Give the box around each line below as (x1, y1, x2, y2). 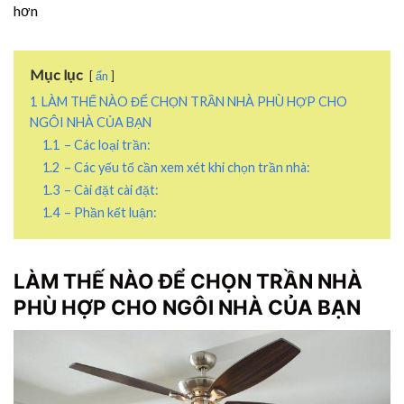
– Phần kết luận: (64, 204, 157, 220)
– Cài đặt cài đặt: (64, 181, 159, 197)
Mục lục (30, 65, 83, 83)
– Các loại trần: (64, 136, 151, 152)
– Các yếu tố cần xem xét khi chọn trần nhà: (64, 159, 310, 175)
